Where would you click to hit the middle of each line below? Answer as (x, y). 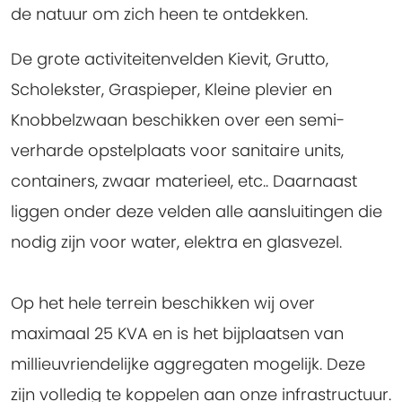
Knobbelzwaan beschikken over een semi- (178, 120)
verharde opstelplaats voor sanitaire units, (177, 151)
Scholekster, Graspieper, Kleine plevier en (171, 90)
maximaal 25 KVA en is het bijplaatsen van (177, 334)
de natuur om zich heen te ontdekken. (159, 14)
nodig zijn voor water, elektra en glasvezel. (176, 242)
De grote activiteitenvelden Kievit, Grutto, (170, 59)
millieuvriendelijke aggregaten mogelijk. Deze (188, 364)
